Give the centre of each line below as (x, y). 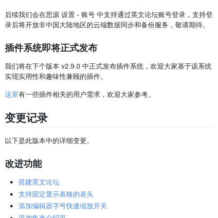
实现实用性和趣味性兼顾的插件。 (56, 76)
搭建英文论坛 (39, 182)
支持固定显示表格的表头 (56, 193)
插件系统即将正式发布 (51, 47)
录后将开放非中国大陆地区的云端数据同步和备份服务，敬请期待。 (107, 24)
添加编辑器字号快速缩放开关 (63, 206)
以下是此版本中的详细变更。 (49, 140)
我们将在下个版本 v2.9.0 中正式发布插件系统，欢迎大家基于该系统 (108, 65)
